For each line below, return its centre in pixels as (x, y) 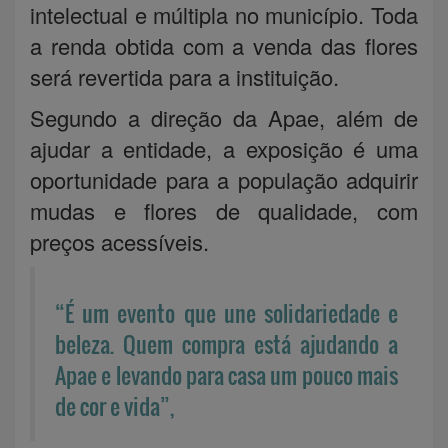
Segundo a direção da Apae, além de (224, 117)
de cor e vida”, (114, 405)
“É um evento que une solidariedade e (226, 312)
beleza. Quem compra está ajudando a (226, 343)
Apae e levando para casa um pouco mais (226, 374)
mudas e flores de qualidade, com (224, 210)
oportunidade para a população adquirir (224, 179)
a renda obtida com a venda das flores (224, 45)
